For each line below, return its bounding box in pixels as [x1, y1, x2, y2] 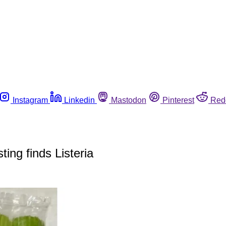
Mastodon [111, 95, 146, 104]
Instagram [13, 95, 48, 104]
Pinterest [162, 95, 194, 104]
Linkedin [64, 95, 95, 104]
